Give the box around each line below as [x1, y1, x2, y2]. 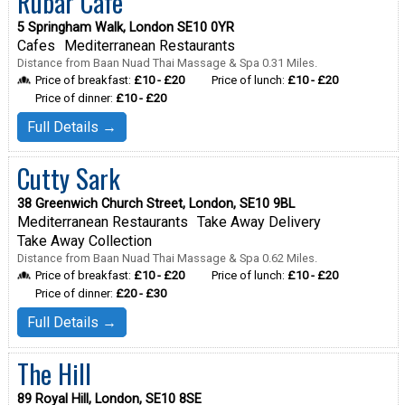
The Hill [16, 354, 91, 393]
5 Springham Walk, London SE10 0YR [16, 19, 234, 35]
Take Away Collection [16, 231, 152, 250]
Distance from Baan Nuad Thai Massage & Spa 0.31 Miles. [16, 55, 317, 70]
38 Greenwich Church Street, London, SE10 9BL [16, 195, 295, 212]
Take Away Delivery [196, 212, 321, 231]
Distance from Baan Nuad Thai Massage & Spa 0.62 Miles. [16, 250, 317, 265]
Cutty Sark [16, 158, 120, 197]
